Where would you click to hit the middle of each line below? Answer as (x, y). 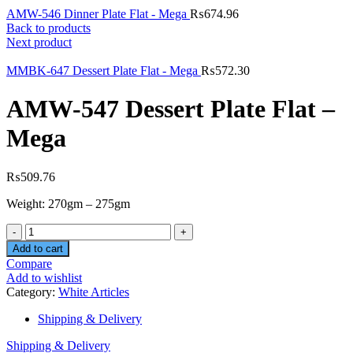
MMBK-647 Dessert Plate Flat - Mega (104, 71)
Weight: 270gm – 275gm (68, 203)
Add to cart (38, 248)
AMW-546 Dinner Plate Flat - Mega (98, 14)
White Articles (94, 292)
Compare (29, 263)
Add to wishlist (44, 277)
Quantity (46, 229)
